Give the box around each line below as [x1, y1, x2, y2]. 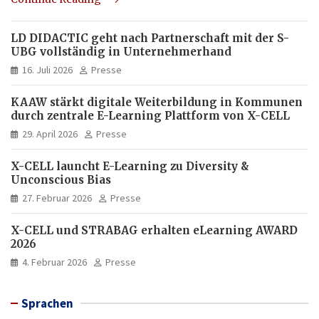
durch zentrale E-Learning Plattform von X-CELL [11, 108, 291, 122]
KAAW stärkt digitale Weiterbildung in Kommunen [11, 95, 303, 109]
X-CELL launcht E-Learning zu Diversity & [11, 159, 250, 173]
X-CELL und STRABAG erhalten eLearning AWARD [11, 223, 298, 237]
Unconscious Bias [11, 172, 111, 187]
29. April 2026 [22, 127, 78, 140]
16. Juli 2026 [22, 63, 73, 76]
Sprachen [21, 295, 73, 311]
